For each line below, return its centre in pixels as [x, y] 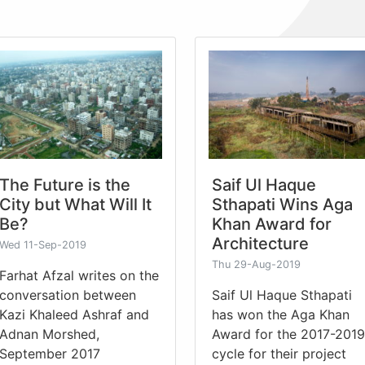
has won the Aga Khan [281, 314]
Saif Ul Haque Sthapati [282, 295]
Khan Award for [272, 224]
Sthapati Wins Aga [282, 204]
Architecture [260, 243]
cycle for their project [279, 353]
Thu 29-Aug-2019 [256, 264]
